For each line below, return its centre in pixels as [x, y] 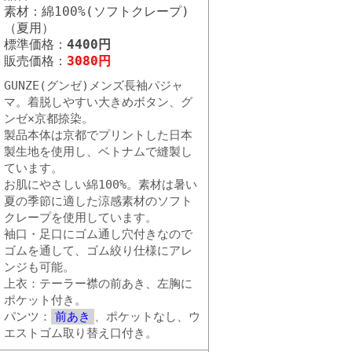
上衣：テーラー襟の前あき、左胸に [98, 284]
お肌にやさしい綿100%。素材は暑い [101, 185]
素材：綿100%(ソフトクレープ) [97, 11]
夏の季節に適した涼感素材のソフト [98, 201]
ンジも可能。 [39, 267]
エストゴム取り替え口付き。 [81, 333]
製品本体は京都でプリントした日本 [98, 135]
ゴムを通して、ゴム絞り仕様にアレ [98, 251]
